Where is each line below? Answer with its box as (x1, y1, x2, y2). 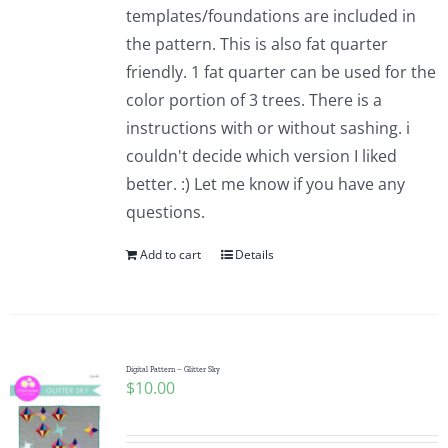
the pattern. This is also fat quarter (125, 33, 388, 55)
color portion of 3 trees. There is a (125, 89, 382, 111)
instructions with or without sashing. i (125, 117, 410, 139)
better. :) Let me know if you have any (125, 173, 405, 195)
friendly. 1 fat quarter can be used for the (125, 61, 436, 83)
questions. (125, 201, 205, 223)
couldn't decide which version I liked (125, 145, 397, 167)
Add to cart (139, 246, 201, 263)
